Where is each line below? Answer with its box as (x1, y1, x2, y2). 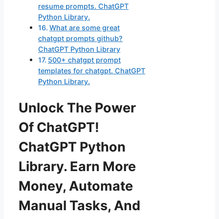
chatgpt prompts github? (38, 34, 123, 43)
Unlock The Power (19, 99, 136, 116)
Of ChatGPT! (19, 119, 99, 135)
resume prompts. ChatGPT (38, 2, 129, 11)
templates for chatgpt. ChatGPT (38, 66, 145, 75)
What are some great (49, 23, 120, 32)
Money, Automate (19, 177, 133, 194)
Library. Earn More (19, 158, 136, 175)
